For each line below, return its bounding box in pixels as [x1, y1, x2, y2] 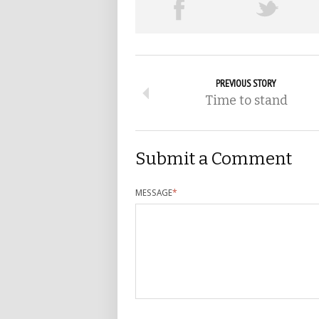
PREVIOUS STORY [216, 77, 276, 90]
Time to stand [204, 93, 288, 109]
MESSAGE [135, 188, 172, 199]
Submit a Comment [135, 149, 292, 169]
